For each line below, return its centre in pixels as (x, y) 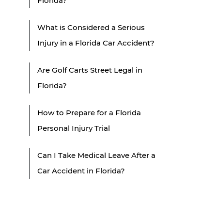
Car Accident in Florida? (81, 170)
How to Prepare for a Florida (89, 112)
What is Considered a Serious (91, 27)
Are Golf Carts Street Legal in (90, 70)
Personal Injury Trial (74, 128)
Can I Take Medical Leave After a (96, 155)
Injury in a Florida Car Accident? (96, 43)
